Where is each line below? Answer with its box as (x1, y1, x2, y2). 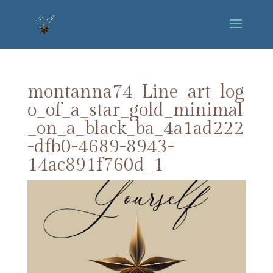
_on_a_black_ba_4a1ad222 (27, 118, 244, 140)
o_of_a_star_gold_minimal (27, 99, 243, 121)
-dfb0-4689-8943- (27, 136, 174, 158)
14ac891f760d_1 (27, 154, 164, 176)
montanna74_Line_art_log (27, 81, 244, 103)
